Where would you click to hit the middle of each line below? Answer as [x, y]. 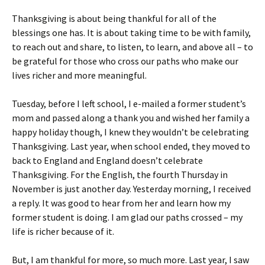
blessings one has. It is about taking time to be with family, [131, 33]
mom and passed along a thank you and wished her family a [131, 118]
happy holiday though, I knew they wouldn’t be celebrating [130, 132]
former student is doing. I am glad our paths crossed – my [127, 217]
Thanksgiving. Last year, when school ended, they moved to [131, 146]
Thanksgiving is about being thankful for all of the [114, 18]
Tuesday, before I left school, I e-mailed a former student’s [129, 104]
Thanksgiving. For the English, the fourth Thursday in [120, 174]
